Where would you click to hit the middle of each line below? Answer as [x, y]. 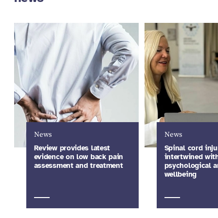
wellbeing [180, 174]
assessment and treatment [78, 165]
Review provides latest [72, 148]
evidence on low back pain [79, 156]
